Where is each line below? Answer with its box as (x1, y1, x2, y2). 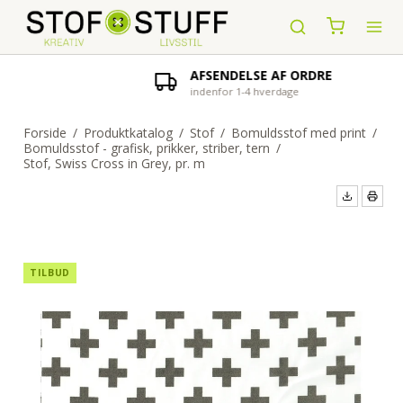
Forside (22, 124, 67, 141)
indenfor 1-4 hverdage (148, 85, 257, 98)
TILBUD (30, 266, 70, 279)
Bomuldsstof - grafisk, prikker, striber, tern (22, 139, 270, 157)
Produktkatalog (83, 124, 173, 141)
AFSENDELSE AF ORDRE (148, 67, 291, 84)
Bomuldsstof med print (230, 124, 366, 141)
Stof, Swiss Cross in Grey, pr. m (22, 155, 205, 172)
